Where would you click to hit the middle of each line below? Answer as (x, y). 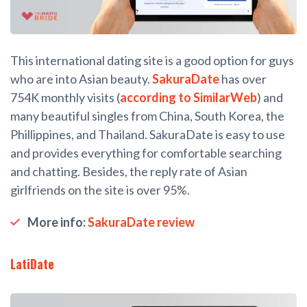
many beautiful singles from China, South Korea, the (147, 115)
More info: (57, 222)
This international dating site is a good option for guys (152, 60)
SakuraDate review (141, 222)
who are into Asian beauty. (81, 78)
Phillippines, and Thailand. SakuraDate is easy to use (148, 134)
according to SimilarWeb (188, 97)
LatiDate (32, 263)
